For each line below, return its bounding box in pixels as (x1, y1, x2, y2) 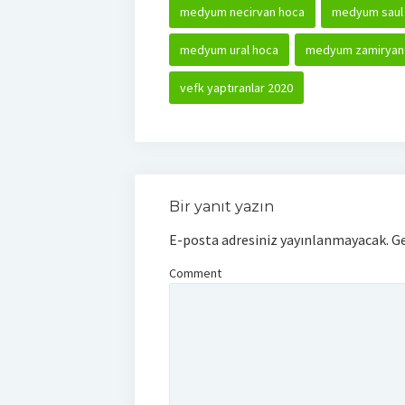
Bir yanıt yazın (168, 197, 274, 215)
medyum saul (331, 3, 403, 20)
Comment (168, 264, 221, 281)
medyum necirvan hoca (179, 3, 305, 20)
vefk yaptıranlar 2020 (179, 79, 293, 96)
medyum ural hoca (179, 41, 278, 58)
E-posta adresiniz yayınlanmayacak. (168, 230, 389, 249)
